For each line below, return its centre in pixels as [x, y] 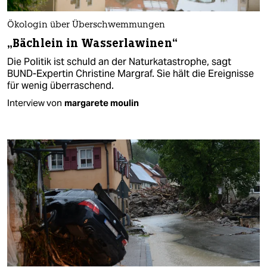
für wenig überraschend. [60, 86]
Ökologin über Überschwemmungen [86, 26]
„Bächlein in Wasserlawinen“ [92, 44]
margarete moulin [102, 103]
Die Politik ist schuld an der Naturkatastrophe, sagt [119, 62]
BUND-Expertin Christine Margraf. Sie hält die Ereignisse [131, 74]
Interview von [35, 103]
